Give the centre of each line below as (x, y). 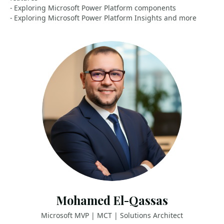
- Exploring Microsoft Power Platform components (93, 8)
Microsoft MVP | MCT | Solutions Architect (112, 215)
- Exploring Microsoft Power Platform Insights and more (103, 18)
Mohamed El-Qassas (112, 200)
